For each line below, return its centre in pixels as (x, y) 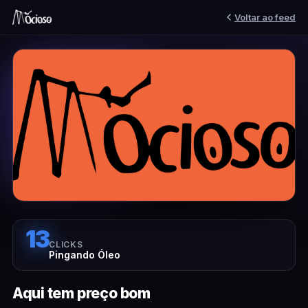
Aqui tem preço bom (81, 293)
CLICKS (66, 244)
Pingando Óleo (85, 255)
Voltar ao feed (265, 17)
